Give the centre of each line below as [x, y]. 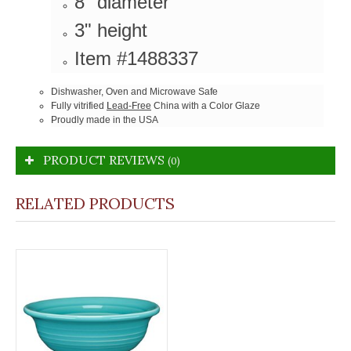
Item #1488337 [136, 58]
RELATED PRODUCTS [95, 203]
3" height [111, 30]
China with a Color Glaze [206, 105]
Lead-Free [129, 105]
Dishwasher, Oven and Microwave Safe [134, 91]
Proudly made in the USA [105, 119]
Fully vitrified [79, 105]
